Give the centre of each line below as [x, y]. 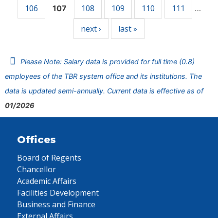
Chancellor [36, 169]
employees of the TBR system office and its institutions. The [103, 76]
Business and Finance [56, 204]
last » [128, 29]
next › [91, 29]
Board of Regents [49, 158]
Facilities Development [58, 193]
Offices [36, 140]
